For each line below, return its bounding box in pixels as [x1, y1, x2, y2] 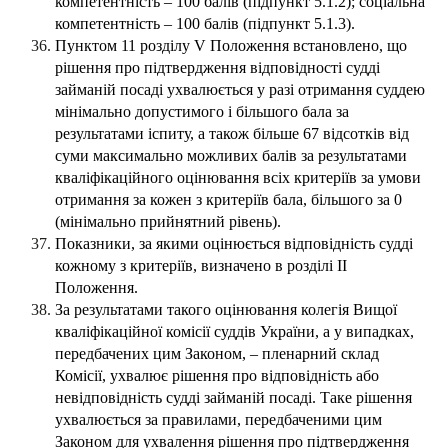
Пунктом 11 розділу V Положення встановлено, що [55, 37, 407, 55]
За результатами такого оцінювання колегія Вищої [55, 301, 397, 319]
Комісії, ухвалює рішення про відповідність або [55, 367, 379, 385]
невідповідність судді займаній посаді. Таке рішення [55, 389, 412, 407]
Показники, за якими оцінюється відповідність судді [55, 235, 413, 253]
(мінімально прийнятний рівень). [55, 213, 281, 231]
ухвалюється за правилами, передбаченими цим [55, 411, 382, 429]
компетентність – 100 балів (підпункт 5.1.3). [55, 15, 355, 33]
